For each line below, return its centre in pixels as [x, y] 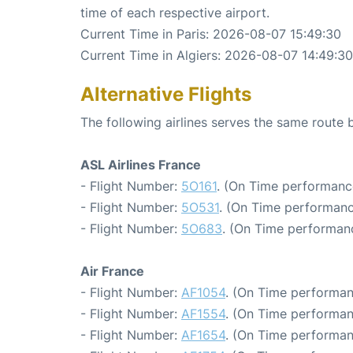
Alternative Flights [166, 94]
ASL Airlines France [141, 164]
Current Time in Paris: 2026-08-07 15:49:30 [211, 33]
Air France [112, 271]
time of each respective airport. [175, 12]
